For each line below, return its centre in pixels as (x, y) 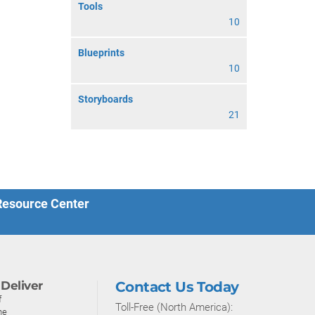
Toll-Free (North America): (174, 307)
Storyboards (105, 99)
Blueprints (101, 53)
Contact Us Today (177, 287)
